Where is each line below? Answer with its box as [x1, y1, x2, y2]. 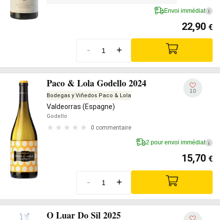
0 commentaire [91, 124, 131, 131]
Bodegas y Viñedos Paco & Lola [47, 92, 131, 99]
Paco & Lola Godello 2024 [47, 77, 146, 89]
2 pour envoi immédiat [146, 139, 205, 146]
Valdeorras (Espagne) [47, 103, 115, 110]
